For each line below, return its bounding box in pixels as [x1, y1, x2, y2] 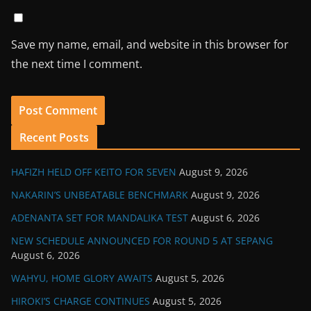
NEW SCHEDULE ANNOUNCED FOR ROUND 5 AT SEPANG [11, 233, 273, 247]
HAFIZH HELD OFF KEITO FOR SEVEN [11, 165, 176, 178]
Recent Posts [19, 129, 89, 145]
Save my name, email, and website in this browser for [11, 36, 289, 52]
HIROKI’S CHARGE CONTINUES [11, 294, 150, 308]
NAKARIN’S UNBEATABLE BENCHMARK [11, 187, 188, 201]
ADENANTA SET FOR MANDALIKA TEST [11, 210, 188, 224]
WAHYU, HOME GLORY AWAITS [11, 271, 153, 285]
